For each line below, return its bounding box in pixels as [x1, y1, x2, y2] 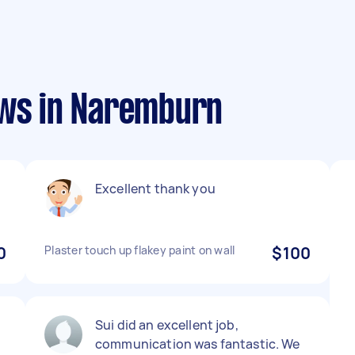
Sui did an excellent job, [95, 316, 239, 334]
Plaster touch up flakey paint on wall [44, 242, 235, 258]
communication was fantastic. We [95, 335, 300, 353]
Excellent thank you [95, 180, 216, 197]
